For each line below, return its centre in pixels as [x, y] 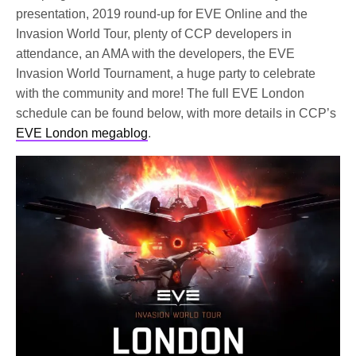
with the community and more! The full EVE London [161, 94]
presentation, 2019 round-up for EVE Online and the [162, 14]
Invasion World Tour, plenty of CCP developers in [154, 34]
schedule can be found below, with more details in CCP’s [176, 114]
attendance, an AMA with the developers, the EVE [156, 54]
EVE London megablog [82, 133]
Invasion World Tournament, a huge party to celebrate [166, 74]
